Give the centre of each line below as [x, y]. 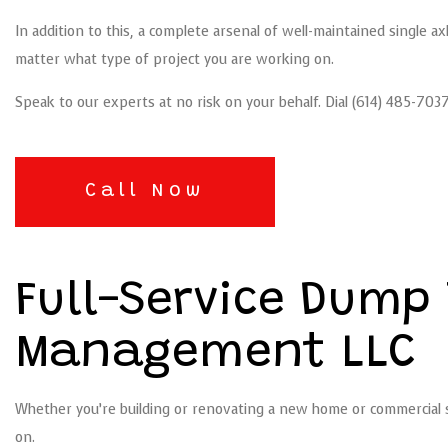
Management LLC [215, 355]
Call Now [145, 192]
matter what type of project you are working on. [176, 60]
